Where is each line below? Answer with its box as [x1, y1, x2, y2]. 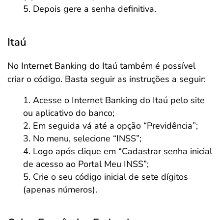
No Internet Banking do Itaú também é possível [7, 60, 195, 72]
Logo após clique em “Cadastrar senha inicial [33, 145, 212, 158]
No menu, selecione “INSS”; [33, 133, 141, 145]
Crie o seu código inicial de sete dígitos [33, 171, 188, 183]
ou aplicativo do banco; [23, 107, 114, 119]
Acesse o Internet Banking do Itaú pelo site [33, 94, 205, 107]
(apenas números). [23, 184, 97, 196]
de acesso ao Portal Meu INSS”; [23, 158, 149, 170]
